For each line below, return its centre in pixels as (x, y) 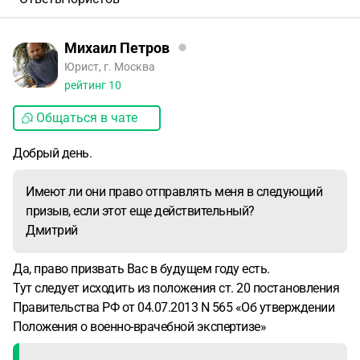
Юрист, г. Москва (110, 67)
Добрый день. (52, 153)
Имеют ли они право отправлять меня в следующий (174, 192)
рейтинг (86, 85)
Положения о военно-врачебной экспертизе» (139, 327)
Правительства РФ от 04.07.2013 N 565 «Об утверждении (174, 307)
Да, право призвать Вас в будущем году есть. (141, 269)
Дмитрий (52, 230)
